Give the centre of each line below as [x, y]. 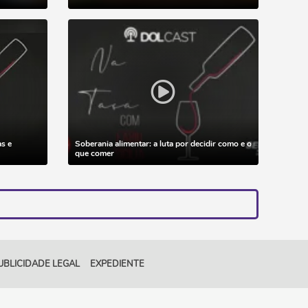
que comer [94, 153]
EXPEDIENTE [117, 264]
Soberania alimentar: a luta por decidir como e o [163, 144]
